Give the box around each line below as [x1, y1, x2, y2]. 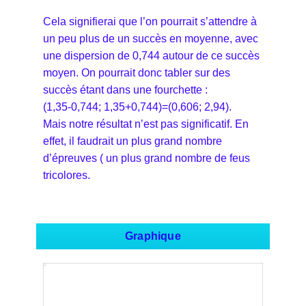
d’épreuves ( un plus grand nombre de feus [43, 152, 250, 164]
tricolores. [43, 169, 96, 181]
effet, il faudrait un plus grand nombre [43, 135, 222, 147]
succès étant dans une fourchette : [43, 83, 208, 96]
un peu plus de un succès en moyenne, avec [43, 32, 258, 44]
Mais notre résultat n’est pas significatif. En [43, 117, 249, 130]
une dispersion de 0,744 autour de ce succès [43, 49, 260, 61]
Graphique [125, 229, 181, 242]
